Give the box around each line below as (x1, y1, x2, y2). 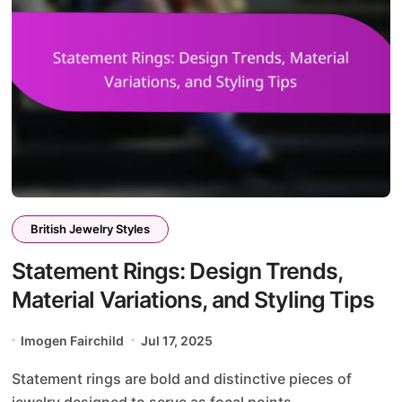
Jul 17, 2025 (140, 332, 213, 348)
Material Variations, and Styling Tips (11, 285, 375, 313)
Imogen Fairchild (21, 332, 125, 348)
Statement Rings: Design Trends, (11, 257, 343, 284)
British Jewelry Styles (30, 221, 150, 236)
